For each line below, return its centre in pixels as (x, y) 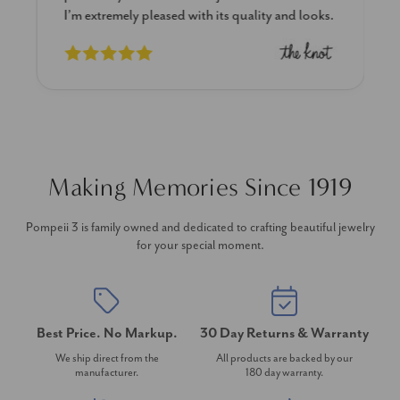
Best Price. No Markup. (107, 333)
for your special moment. (200, 245)
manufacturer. (107, 372)
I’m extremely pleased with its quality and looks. (198, 15)
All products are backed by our (284, 358)
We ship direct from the (107, 358)
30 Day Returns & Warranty (284, 333)
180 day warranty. (284, 372)
